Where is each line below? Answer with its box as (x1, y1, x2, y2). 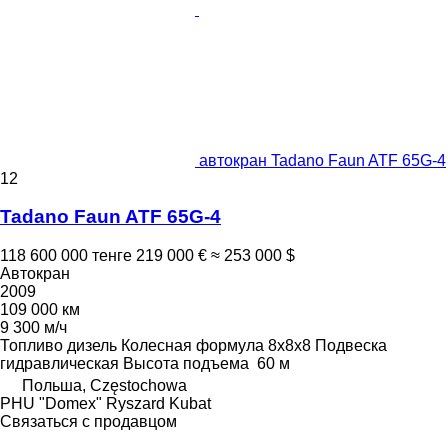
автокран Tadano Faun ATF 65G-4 (199, 151, 446, 169)
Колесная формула (121, 337, 264, 355)
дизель (67, 337, 117, 355)
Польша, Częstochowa (22, 377, 187, 395)
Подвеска (315, 337, 387, 355)
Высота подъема (123, 355, 249, 373)
